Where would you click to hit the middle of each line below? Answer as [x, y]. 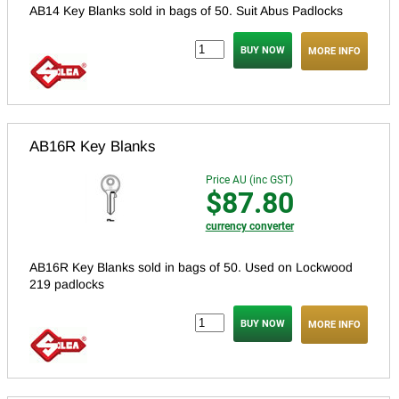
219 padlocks [67, 285]
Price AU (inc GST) [249, 180]
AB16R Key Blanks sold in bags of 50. [137, 268]
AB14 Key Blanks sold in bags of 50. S [137, 11]
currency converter [249, 227]
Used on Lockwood [299, 268]
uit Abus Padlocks [293, 11]
